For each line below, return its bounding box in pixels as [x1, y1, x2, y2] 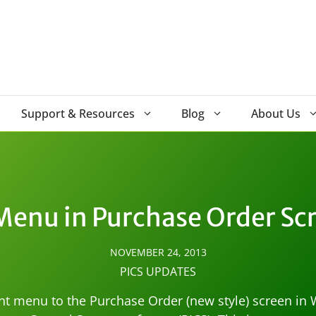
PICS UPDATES [120, 264, 196, 279]
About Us [251, 106, 300, 121]
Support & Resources [21, 106, 135, 121]
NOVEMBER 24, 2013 [109, 245, 207, 259]
